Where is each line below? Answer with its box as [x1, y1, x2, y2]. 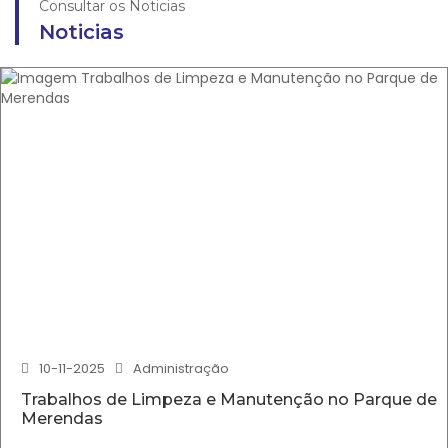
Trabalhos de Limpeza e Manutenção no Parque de [21, 390, 437, 409]
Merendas [21, 409, 103, 428]
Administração [133, 359, 229, 378]
